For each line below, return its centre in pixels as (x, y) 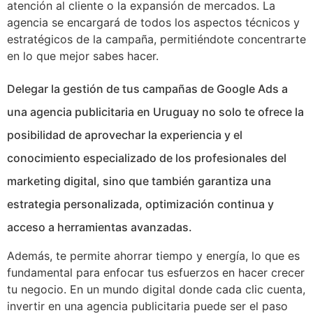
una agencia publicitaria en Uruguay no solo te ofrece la (155, 111)
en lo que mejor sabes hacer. (83, 56)
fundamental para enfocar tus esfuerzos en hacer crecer (156, 272)
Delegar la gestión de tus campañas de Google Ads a (147, 88)
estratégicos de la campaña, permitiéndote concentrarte (156, 39)
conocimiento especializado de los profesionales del (147, 158)
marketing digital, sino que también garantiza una (139, 181)
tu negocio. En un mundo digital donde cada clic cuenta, (156, 289)
